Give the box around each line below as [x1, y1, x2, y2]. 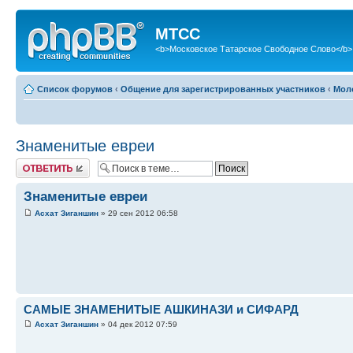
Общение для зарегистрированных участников [121, 84, 325, 94]
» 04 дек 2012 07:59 [98, 320, 177, 329]
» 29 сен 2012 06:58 [98, 208, 178, 217]
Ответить [16, 158, 54, 168]
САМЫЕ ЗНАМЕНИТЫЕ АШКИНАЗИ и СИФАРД [24, 302, 299, 316]
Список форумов [37, 84, 113, 94]
